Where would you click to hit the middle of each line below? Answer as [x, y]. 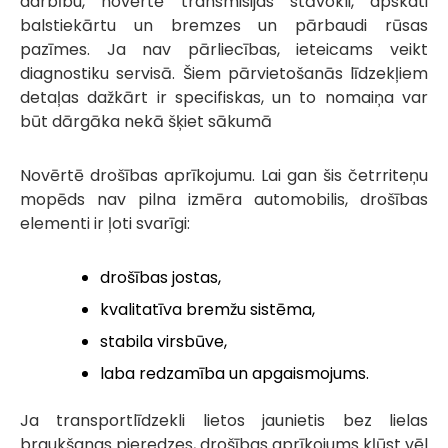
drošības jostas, [160, 278]
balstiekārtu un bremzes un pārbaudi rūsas [224, 26]
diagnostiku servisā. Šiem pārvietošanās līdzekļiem [224, 74]
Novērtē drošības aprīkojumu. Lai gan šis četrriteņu [224, 176]
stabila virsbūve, [163, 342]
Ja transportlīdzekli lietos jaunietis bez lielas [224, 421]
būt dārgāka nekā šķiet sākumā [146, 122]
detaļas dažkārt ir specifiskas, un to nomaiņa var [224, 98]
